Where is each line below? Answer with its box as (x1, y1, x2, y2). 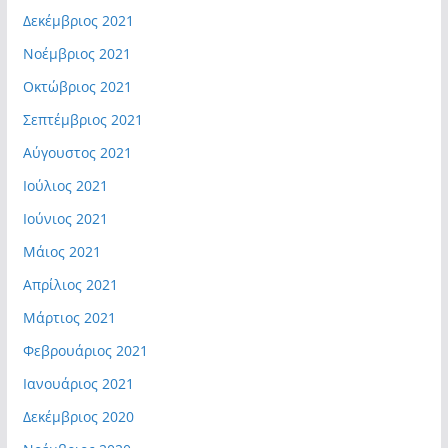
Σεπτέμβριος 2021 (22, 110, 143, 129)
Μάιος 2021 (22, 242, 101, 261)
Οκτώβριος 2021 (22, 77, 132, 96)
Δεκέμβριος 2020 (22, 407, 134, 426)
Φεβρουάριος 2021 (22, 341, 148, 360)
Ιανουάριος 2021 (22, 374, 134, 393)
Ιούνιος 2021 (22, 209, 108, 228)
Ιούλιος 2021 (22, 176, 108, 195)
